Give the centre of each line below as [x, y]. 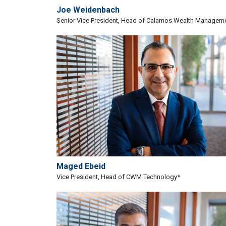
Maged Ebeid [81, 166]
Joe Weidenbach [88, 10]
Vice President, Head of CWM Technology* [118, 177]
